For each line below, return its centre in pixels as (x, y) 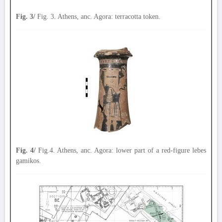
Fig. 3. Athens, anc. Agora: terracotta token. (98, 17)
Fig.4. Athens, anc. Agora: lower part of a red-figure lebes (121, 150)
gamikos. (28, 161)
